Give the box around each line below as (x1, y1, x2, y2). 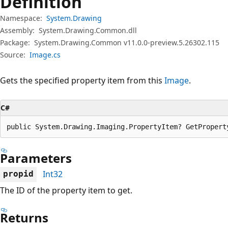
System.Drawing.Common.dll (39, 25, 137, 35)
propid (3, 168, 34, 179)
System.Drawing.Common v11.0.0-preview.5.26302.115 (34, 37, 219, 47)
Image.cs (30, 49, 61, 60)
